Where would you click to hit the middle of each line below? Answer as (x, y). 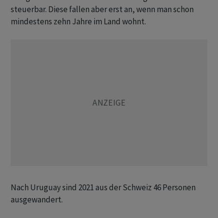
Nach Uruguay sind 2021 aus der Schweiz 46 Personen (103, 188)
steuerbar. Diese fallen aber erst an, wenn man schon (102, 9)
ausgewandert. (37, 200)
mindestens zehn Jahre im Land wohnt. (78, 22)
